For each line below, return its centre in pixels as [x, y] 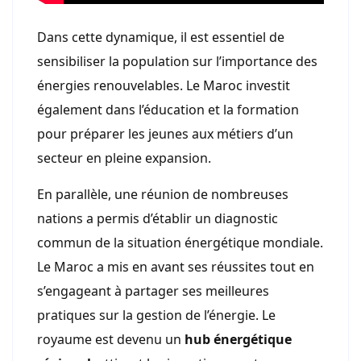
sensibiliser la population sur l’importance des [177, 61]
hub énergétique [238, 339]
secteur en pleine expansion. [124, 158]
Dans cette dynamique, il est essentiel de [161, 37]
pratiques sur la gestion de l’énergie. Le [156, 315]
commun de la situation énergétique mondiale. [180, 242]
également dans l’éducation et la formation [168, 109]
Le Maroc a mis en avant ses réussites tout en [176, 266]
